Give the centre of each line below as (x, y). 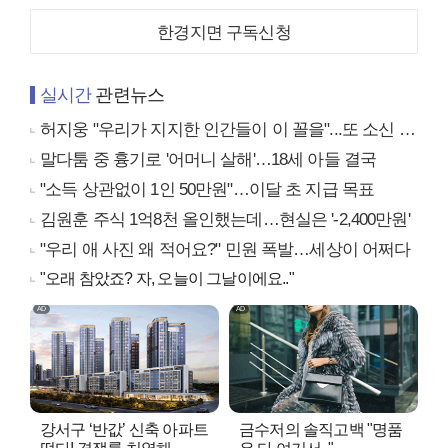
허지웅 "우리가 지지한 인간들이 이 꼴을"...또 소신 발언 (219, 130)
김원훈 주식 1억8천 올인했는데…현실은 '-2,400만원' (225, 220)
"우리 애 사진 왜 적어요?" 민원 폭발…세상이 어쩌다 (225, 250)
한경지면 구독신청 (224, 33)
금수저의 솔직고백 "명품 (321, 430)
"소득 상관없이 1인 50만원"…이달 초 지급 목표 (207, 190)
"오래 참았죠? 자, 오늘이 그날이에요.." (167, 279)
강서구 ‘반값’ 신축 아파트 (124, 430)
